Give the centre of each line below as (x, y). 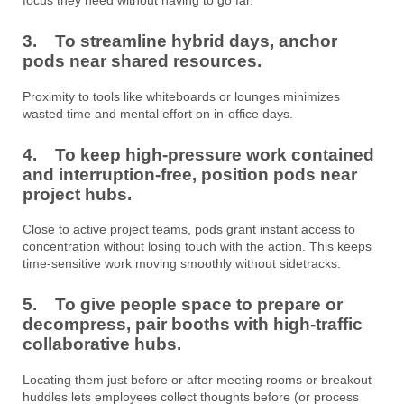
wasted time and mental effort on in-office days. (158, 113)
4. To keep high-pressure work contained (198, 154)
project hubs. (77, 194)
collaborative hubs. (102, 344)
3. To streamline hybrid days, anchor (180, 41)
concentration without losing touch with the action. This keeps (197, 247)
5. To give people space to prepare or (183, 305)
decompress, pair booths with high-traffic (193, 325)
